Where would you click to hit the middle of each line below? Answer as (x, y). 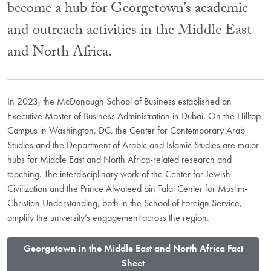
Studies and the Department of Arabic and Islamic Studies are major (133, 145)
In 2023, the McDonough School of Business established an (119, 101)
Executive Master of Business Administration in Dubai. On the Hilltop (134, 116)
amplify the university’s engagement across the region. (108, 217)
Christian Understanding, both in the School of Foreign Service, (125, 203)
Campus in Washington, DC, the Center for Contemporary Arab (126, 130)
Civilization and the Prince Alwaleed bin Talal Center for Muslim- (127, 188)
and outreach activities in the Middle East (129, 31)
